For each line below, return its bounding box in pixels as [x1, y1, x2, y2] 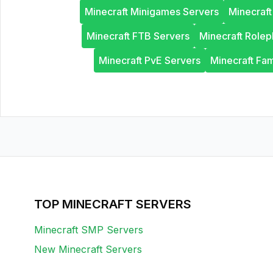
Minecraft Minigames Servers [85, 5, 219, 18]
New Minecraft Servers [34, 243, 142, 255]
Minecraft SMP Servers [34, 224, 143, 236]
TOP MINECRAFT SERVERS [34, 197, 191, 211]
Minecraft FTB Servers [86, 30, 190, 42]
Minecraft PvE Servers [99, 54, 200, 66]
